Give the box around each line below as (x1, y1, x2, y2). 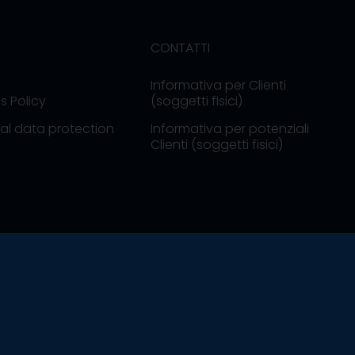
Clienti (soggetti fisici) (151, 136, 284, 154)
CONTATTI (151, 39, 211, 57)
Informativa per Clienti (151, 76, 287, 94)
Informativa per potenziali (151, 120, 310, 138)
